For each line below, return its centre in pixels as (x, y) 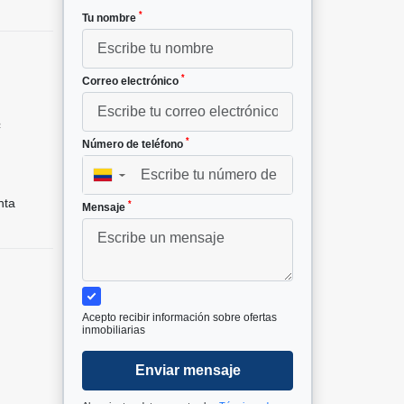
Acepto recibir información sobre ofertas (179, 317)
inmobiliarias (114, 330)
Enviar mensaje (188, 370)
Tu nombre (110, 18)
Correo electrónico (132, 81)
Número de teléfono (134, 144)
